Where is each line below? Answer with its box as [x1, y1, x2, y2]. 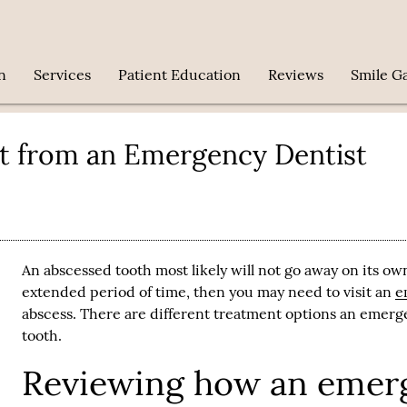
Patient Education [118, 65, 242, 84]
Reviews [268, 65, 324, 84]
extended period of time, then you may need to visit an [22, 282, 396, 301]
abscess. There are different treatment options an [22, 303, 361, 323]
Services [34, 65, 92, 84]
